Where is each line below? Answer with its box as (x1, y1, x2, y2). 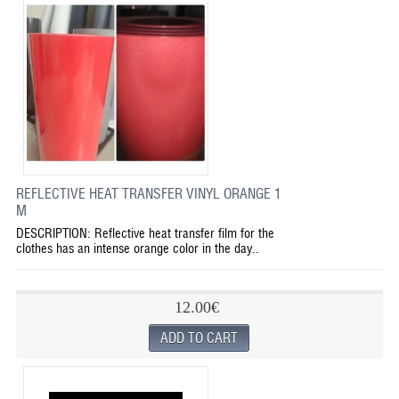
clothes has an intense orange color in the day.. (15, 240, 259, 256)
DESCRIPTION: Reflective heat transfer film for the (15, 225, 274, 240)
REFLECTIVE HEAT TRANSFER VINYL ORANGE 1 (15, 185, 281, 202)
